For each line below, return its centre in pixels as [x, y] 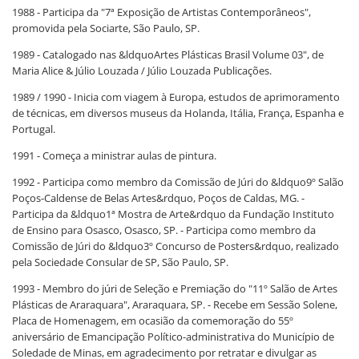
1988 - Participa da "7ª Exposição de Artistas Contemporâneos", [161, 12]
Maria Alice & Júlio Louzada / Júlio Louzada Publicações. [142, 71]
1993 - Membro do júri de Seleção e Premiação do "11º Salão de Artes [175, 288]
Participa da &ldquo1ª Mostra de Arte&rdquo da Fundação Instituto [173, 214]
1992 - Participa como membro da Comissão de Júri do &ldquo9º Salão [178, 182]
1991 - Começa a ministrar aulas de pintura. [114, 155]
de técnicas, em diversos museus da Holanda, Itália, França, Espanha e [178, 113]
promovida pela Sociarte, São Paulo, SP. [106, 28]
